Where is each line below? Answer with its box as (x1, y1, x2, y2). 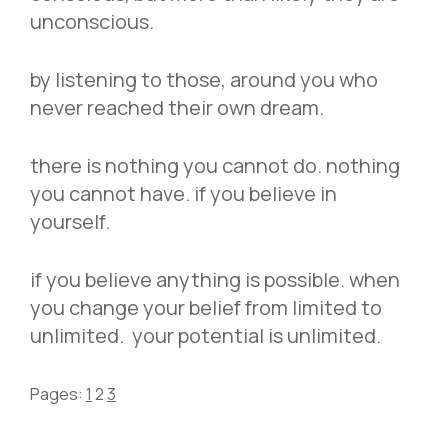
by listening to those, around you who (30, 65, 378, 93)
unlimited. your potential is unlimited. (30, 321, 381, 349)
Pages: (30, 382, 86, 405)
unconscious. (30, 7, 154, 35)
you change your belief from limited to (30, 293, 382, 321)
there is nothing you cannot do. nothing (30, 151, 400, 179)
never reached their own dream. (30, 93, 328, 121)
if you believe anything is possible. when (30, 265, 400, 293)
